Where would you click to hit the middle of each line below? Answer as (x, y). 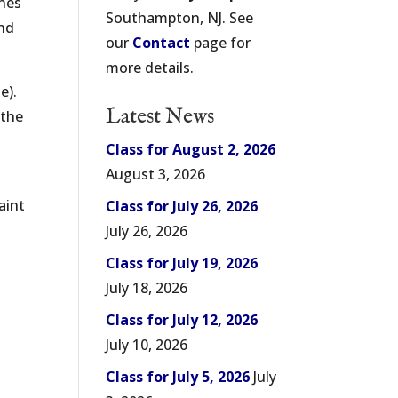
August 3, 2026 (156, 174)
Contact (162, 43)
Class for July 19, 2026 (182, 263)
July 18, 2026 (147, 288)
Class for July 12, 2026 (182, 320)
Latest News (160, 117)
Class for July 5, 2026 (178, 377)
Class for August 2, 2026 (191, 149)
